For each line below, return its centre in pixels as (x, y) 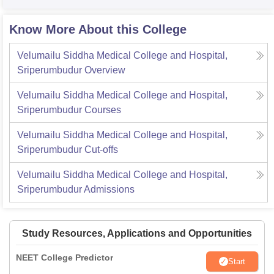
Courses (103, 110)
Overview (105, 70)
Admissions (109, 189)
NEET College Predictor (65, 257)
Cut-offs (101, 150)
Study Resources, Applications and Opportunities (137, 233)
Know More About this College (98, 29)
